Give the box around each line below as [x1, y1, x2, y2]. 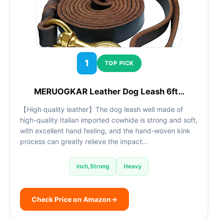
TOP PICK [104, 59, 134, 67]
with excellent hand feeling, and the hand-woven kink [20, 126, 190, 135]
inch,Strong [76, 163, 109, 170]
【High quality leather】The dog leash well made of [20, 105, 183, 113]
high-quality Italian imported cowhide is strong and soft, [20, 115, 198, 124]
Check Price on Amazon [32, 195, 111, 204]
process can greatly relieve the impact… [20, 137, 148, 145]
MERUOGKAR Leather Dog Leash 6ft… [34, 87, 184, 96]
